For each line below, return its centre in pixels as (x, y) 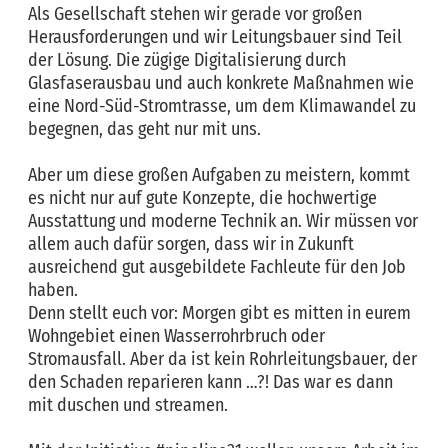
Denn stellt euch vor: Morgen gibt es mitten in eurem (219, 313)
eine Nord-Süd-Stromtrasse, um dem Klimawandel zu (222, 106)
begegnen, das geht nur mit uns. (144, 129)
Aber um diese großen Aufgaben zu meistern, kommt (219, 175)
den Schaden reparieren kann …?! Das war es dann (210, 382)
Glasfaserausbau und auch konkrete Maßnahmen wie (221, 83)
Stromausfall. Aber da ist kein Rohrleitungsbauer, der (222, 359)
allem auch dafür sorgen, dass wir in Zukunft (191, 244)
